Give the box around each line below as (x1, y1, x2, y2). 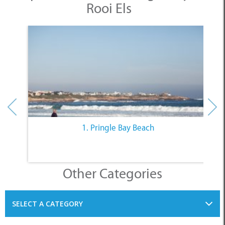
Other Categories (63, 165, 162, 182)
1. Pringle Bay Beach (82, 123, 155, 133)
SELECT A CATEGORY (12, 199, 83, 209)
